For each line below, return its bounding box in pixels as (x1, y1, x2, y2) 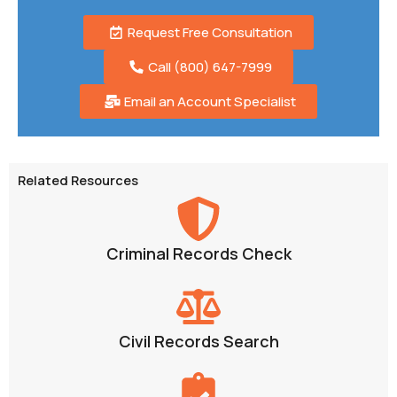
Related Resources (18, 171, 138, 190)
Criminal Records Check (105, 243, 292, 265)
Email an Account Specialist (123, 92, 296, 112)
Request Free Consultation (127, 23, 292, 43)
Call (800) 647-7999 (147, 58, 272, 77)
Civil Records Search (118, 331, 279, 353)
